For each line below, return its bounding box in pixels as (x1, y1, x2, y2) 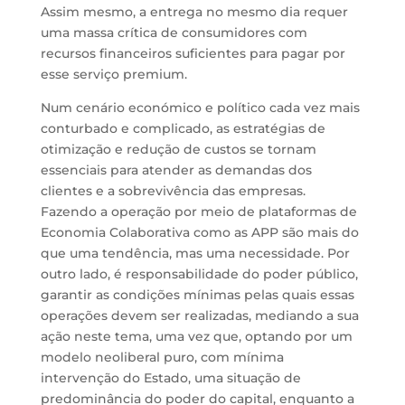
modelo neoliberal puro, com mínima (40, 349, 284, 365)
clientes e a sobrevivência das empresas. (40, 183, 306, 199)
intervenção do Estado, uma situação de (40, 370, 301, 386)
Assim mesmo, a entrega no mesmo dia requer (40, 4, 348, 20)
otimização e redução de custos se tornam (40, 141, 316, 157)
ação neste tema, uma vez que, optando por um (40, 328, 353, 344)
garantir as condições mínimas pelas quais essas (40, 287, 354, 303)
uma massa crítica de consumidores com (40, 24, 307, 41)
